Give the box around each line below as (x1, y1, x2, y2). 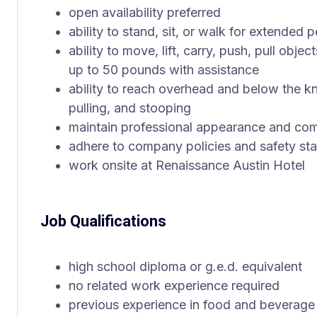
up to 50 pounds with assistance (69, 62, 259, 77)
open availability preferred (69, 5, 221, 20)
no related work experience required (69, 278, 279, 293)
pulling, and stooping (69, 100, 191, 115)
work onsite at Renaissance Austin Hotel (69, 158, 305, 173)
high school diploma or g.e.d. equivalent (69, 259, 302, 274)
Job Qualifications (40, 212, 166, 230)
